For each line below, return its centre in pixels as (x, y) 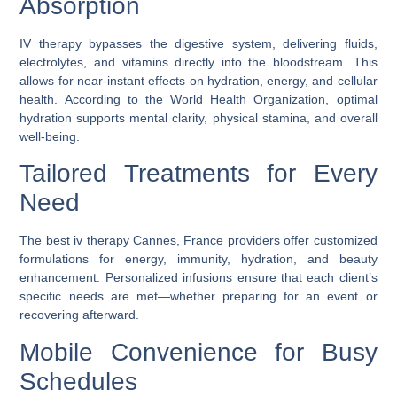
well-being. (50, 136)
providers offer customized (300, 241)
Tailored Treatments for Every (198, 174)
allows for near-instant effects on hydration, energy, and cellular (198, 80)
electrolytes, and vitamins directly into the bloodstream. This (198, 62)
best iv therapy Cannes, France (135, 241)
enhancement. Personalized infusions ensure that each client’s (198, 278)
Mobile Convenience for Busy (198, 352)
